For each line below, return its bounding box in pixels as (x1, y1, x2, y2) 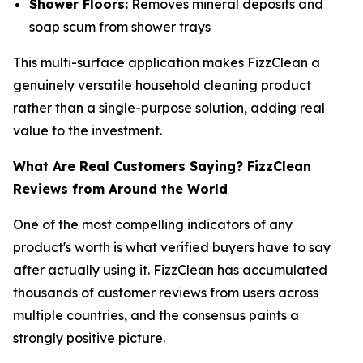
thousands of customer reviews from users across (13, 284, 318, 301)
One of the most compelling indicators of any (13, 216, 293, 233)
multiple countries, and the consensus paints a (13, 306, 299, 323)
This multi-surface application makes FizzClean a (13, 53, 320, 70)
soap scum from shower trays (29, 18, 211, 35)
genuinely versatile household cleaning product (13, 76, 311, 93)
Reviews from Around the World (13, 180, 228, 197)
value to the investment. (13, 122, 162, 139)
